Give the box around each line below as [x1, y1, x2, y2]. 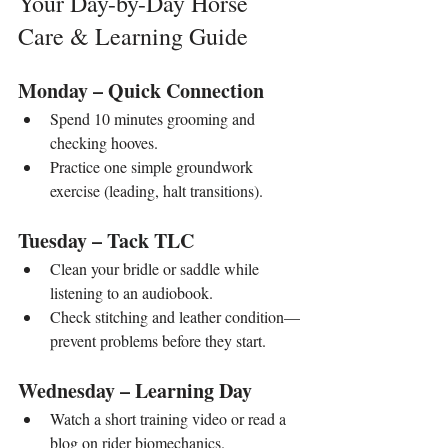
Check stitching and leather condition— [50, 306, 300, 328]
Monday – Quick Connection [18, 76, 264, 106]
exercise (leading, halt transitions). [50, 180, 263, 202]
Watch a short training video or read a [50, 408, 290, 430]
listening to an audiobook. [50, 282, 213, 304]
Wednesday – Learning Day [18, 376, 252, 406]
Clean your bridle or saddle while [50, 258, 263, 280]
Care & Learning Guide [18, 20, 248, 53]
